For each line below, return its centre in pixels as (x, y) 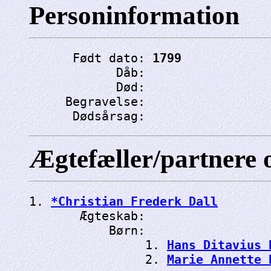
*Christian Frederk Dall (134, 201)
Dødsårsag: (91, 116)
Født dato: (91, 58)
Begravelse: (91, 101)
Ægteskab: (91, 216)
